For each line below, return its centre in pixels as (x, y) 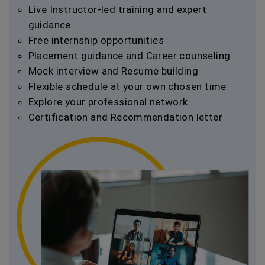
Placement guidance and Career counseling (129, 56)
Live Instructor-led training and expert (117, 9)
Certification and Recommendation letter (125, 117)
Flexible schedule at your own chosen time (127, 86)
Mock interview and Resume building (113, 71)
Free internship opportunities (96, 40)
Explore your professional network (108, 102)
